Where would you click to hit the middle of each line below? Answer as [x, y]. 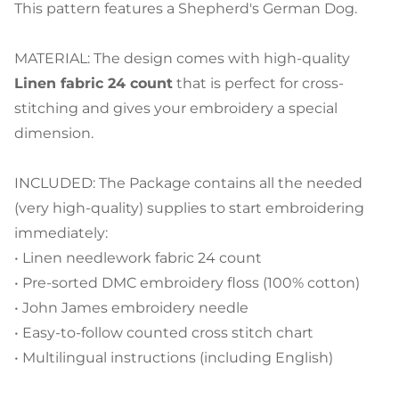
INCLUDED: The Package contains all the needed [188, 183]
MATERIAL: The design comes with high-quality [182, 58]
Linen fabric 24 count [94, 83]
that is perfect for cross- [258, 83]
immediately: [61, 233]
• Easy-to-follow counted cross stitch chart [164, 333]
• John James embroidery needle [131, 308]
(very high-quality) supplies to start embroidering [189, 208]
